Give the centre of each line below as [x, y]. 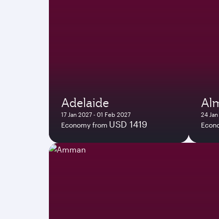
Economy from [84, 125]
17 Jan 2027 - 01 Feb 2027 [96, 114]
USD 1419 [128, 124]
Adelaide [85, 102]
